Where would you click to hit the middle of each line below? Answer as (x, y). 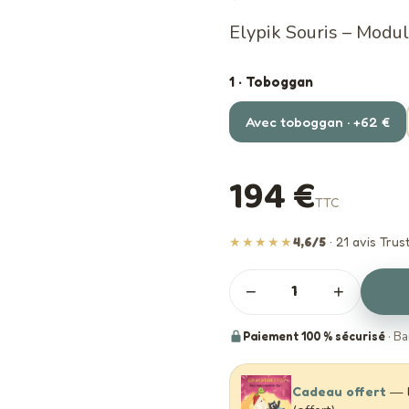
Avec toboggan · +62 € (317, 122)
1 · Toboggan (271, 82)
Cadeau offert (339, 391)
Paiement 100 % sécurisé (314, 336)
